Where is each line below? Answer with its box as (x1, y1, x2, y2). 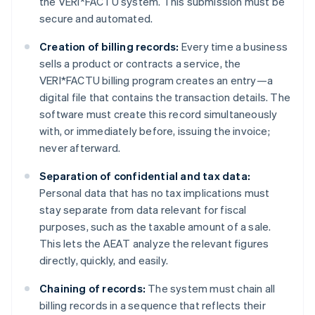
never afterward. (39, 141, 121, 155)
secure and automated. (39, 11, 153, 26)
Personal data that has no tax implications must (39, 186, 270, 200)
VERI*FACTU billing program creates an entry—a (39, 73, 274, 88)
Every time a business (179, 39, 288, 54)
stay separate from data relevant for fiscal (39, 202, 247, 217)
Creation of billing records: (39, 39, 179, 54)
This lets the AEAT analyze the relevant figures (39, 236, 269, 251)
